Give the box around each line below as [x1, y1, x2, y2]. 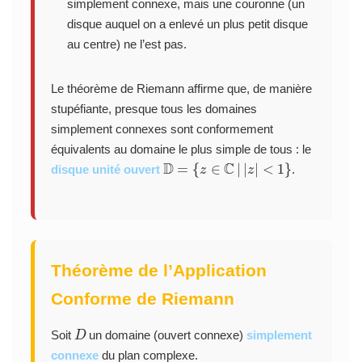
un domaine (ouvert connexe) [86, 327, 247, 342]
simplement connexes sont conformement [50, 121, 273, 136]
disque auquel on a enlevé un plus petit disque [66, 16, 308, 31]
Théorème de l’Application [50, 260, 267, 280]
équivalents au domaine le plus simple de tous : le [50, 141, 311, 156]
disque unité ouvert [50, 162, 160, 176]
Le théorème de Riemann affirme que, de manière [50, 81, 312, 95]
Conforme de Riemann [50, 288, 234, 308]
